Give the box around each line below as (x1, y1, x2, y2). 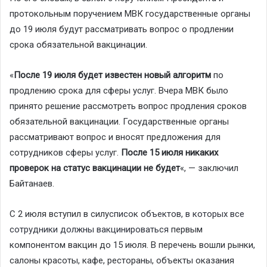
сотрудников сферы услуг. (10, 147, 121, 159)
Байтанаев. (10, 178, 54, 190)
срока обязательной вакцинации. (10, 39, 147, 51)
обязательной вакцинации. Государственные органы (10, 116, 229, 128)
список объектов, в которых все (109, 209, 244, 220)
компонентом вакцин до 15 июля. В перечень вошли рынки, (10, 240, 255, 251)
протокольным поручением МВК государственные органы (10, 8, 250, 20)
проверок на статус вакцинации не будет (10, 163, 180, 174)
